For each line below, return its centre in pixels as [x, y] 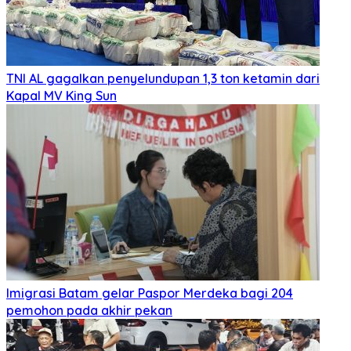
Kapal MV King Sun [62, 96]
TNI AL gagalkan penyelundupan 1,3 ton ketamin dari [163, 79]
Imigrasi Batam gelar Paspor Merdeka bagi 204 [150, 293]
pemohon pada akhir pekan [89, 311]
